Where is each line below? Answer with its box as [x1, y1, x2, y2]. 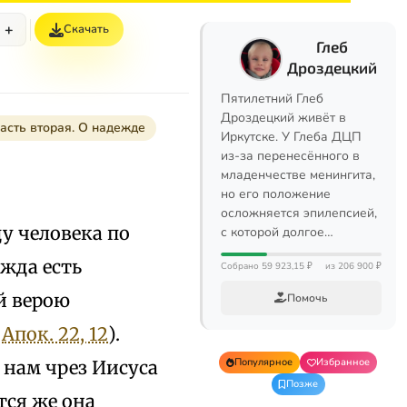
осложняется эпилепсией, [221, 204, 377, 222]
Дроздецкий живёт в [221, 109, 346, 126]
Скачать [63, 21, 109, 37]
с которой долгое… [221, 223, 333, 241]
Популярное [234, 355, 293, 369]
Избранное [316, 355, 370, 369]
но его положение [221, 185, 331, 203]
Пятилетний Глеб [221, 90, 323, 107]
